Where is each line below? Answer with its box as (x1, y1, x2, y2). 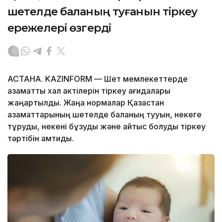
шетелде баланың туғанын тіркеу (7, 4, 198, 18)
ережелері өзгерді (7, 21, 111, 35)
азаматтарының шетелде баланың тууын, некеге (7, 109, 202, 119)
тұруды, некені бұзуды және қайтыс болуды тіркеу (7, 121, 206, 131)
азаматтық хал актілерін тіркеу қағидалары (7, 85, 170, 96)
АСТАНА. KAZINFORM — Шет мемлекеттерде (7, 73, 188, 84)
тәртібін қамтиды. (7, 133, 76, 143)
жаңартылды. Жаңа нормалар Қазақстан (7, 97, 164, 108)
